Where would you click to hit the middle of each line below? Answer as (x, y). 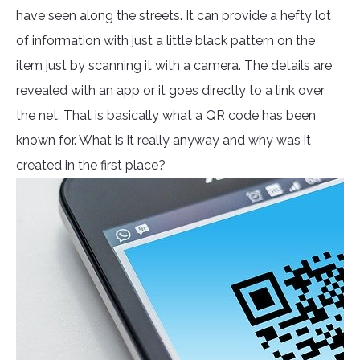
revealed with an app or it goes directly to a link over (170, 91)
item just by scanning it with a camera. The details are (174, 66)
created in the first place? (91, 166)
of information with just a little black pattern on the (166, 41)
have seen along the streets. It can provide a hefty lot (174, 16)
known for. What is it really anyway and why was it (164, 141)
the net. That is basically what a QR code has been (166, 116)
